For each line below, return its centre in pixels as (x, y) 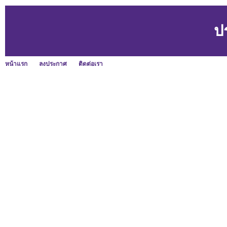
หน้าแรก (16, 64)
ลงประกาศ (53, 64)
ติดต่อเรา (91, 64)
